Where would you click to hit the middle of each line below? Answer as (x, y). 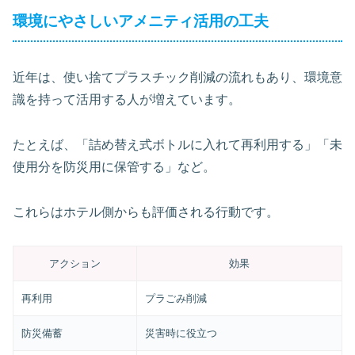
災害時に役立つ (181, 334)
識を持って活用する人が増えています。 (127, 100)
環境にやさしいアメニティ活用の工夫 (141, 21)
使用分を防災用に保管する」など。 (114, 166)
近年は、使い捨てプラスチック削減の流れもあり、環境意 (177, 78)
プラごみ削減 (176, 299)
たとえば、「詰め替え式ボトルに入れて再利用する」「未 (177, 144)
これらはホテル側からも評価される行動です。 (146, 212)
